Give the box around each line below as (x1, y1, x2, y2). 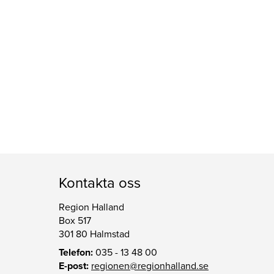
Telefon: (59, 246, 93, 259)
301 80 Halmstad (59, 228, 130, 241)
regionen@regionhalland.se (91, 260, 209, 273)
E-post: (59, 260, 89, 273)
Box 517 (59, 215, 91, 228)
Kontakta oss (59, 174, 141, 193)
